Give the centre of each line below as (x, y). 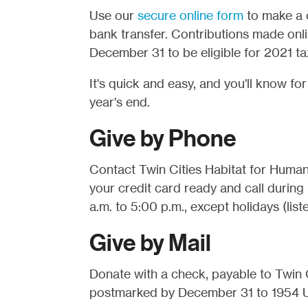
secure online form (190, 15)
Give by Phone (163, 139)
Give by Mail (150, 243)
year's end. (119, 102)
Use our (113, 15)
